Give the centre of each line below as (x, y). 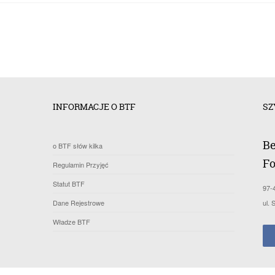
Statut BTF (68, 184)
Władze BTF (71, 222)
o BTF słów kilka (77, 145)
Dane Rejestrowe (78, 203)
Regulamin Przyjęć (80, 165)
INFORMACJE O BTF (94, 107)
